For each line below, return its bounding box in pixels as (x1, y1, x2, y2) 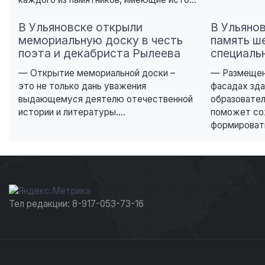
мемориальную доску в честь (18, 33, 183, 48)
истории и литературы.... (18, 106, 125, 118)
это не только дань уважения (18, 80, 146, 92)
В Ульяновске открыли (18, 20, 143, 35)
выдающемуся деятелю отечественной (18, 93, 193, 105)
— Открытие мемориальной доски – (18, 67, 175, 79)
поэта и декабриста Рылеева (18, 46, 180, 61)
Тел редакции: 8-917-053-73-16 (9, 198, 144, 210)
